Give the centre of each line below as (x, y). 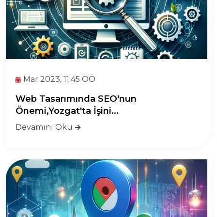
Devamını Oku (44, 127)
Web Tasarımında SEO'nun (76, 99)
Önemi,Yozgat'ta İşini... (67, 111)
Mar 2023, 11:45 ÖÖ (59, 79)
